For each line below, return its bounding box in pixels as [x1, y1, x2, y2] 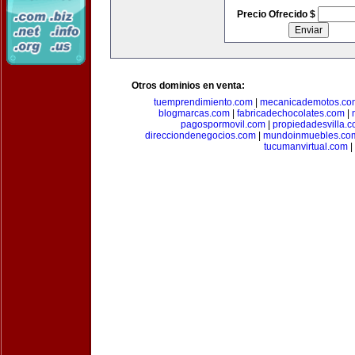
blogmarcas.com [158, 108, 230, 119]
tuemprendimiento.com [154, 97, 253, 108]
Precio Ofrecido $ [236, 9, 318, 20]
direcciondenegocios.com [145, 130, 256, 141]
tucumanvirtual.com [264, 141, 348, 152]
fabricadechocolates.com [237, 108, 345, 119]
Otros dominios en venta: [132, 80, 245, 91]
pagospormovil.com [181, 119, 265, 130]
